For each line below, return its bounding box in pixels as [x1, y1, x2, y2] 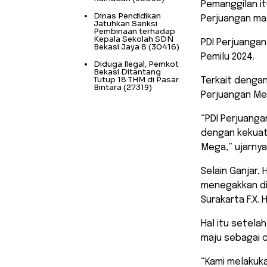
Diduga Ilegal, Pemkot [94, 58, 179, 69]
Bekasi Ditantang [94, 66, 161, 77]
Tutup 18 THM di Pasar [94, 74, 179, 85]
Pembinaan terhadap [94, 26, 175, 36]
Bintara [94, 82, 122, 92]
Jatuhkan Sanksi [94, 18, 157, 29]
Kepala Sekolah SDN [94, 33, 173, 44]
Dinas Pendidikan [94, 10, 161, 21]
